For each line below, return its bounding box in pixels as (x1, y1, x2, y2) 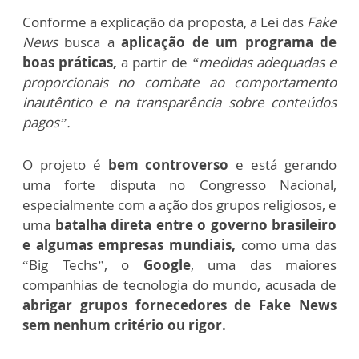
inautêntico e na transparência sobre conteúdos (22, 93, 337, 112)
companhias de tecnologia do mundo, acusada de (22, 276, 337, 295)
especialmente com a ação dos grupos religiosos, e (22, 196, 337, 215)
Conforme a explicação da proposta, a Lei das (22, 13, 307, 32)
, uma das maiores (190, 256, 337, 275)
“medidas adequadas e (191, 53, 337, 72)
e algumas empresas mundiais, (22, 236, 236, 255)
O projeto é (22, 155, 108, 175)
